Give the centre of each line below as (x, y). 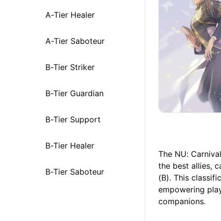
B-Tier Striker (70, 67)
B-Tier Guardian (74, 93)
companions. (182, 201)
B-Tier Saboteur (75, 172)
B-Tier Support (73, 119)
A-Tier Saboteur (75, 41)
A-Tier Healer (70, 15)
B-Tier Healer (70, 146)
